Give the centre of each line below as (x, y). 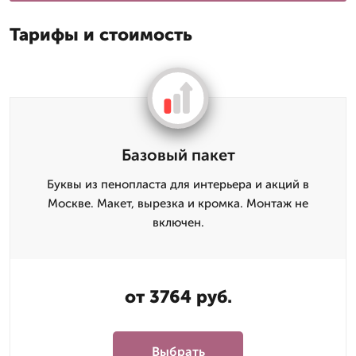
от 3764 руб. (178, 296)
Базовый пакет (178, 155)
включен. (178, 222)
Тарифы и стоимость (101, 34)
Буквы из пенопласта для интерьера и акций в (178, 184)
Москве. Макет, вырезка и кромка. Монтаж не (178, 203)
